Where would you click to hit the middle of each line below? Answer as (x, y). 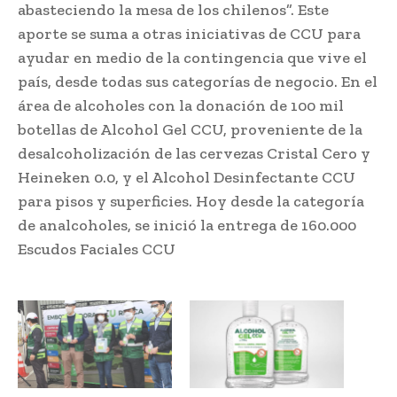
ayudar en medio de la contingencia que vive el (192, 57)
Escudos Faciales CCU (97, 249)
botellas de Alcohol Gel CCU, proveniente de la (190, 129)
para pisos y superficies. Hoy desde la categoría (191, 201)
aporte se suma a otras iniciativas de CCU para (189, 33)
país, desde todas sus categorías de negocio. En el (198, 81)
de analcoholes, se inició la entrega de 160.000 (187, 225)
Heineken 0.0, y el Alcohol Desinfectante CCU (187, 177)
